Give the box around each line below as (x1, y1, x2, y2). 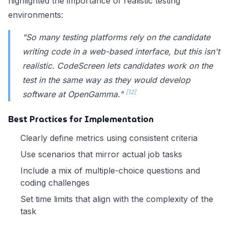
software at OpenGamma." (22, 89, 126, 100)
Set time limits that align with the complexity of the (20, 194, 213, 205)
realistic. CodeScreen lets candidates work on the (22, 61, 213, 71)
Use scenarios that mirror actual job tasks (20, 149, 182, 160)
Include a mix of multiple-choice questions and (20, 165, 200, 176)
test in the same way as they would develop (22, 75, 190, 85)
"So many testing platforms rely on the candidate (22, 32, 210, 43)
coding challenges (20, 178, 90, 188)
